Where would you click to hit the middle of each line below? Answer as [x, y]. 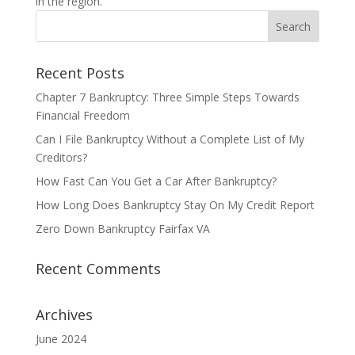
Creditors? [61, 157]
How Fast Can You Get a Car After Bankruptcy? [156, 181]
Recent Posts [80, 73]
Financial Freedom [82, 115]
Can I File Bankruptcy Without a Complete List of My [170, 139]
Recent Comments [98, 269]
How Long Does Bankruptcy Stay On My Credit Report [175, 205]
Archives [64, 315]
